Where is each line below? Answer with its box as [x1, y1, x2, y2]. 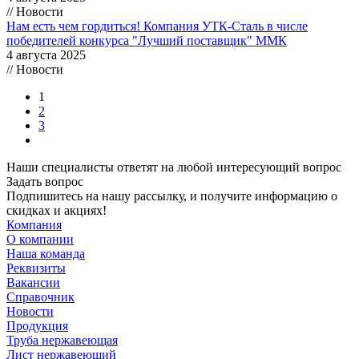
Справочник [6, 289, 75, 304]
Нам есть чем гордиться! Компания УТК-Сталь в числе [6, 18, 308, 33]
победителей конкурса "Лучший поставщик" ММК [6, 33, 287, 47]
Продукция [6, 318, 68, 333]
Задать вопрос [6, 174, 83, 188]
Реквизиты [6, 260, 66, 275]
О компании [6, 232, 74, 246]
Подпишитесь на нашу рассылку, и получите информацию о [6, 188, 337, 203]
